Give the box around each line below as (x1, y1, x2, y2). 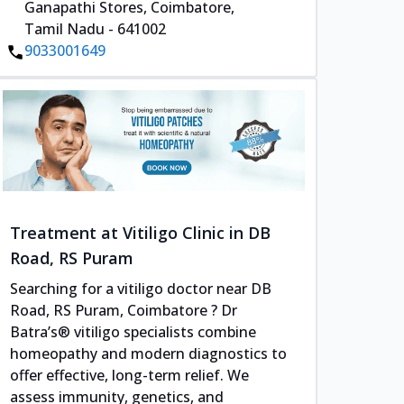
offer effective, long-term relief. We (10, 364, 250, 385)
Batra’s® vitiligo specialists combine (10, 321, 257, 342)
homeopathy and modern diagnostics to (10, 343, 288, 363)
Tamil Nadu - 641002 (24, 19, 167, 39)
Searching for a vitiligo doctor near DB (10, 278, 272, 298)
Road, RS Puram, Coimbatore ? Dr (10, 299, 238, 320)
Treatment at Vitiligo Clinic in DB (10, 221, 271, 243)
